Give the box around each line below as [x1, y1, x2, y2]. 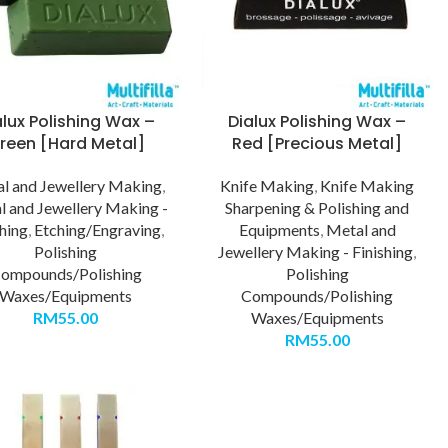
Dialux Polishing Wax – [228, 110, 407, 134]
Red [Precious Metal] [232, 132, 403, 156]
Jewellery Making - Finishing [218, 242, 414, 262]
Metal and [325, 220, 396, 240]
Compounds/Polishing [241, 286, 394, 306]
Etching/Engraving [34, 220, 162, 240]
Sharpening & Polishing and [225, 198, 410, 218]
